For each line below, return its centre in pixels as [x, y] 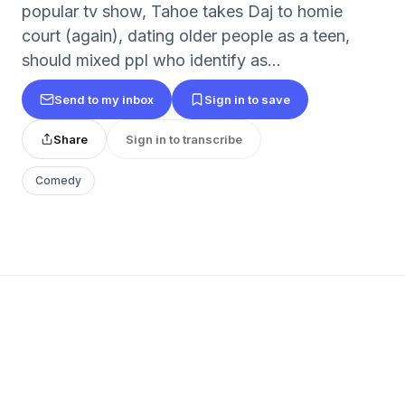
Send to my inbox [104, 99]
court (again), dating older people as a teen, [186, 36]
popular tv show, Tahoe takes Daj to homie [182, 11]
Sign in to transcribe [184, 139]
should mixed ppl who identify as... [151, 60]
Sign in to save [247, 99]
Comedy [58, 180]
